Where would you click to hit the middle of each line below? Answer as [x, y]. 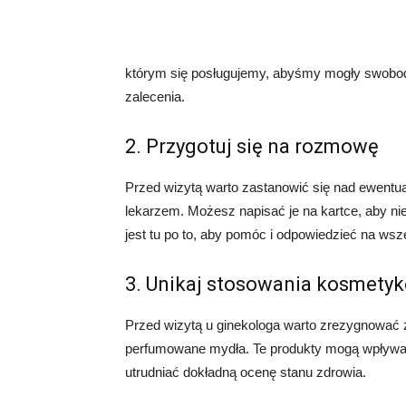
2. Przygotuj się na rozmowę [252, 146]
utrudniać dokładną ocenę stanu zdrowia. [246, 372]
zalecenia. [155, 97]
